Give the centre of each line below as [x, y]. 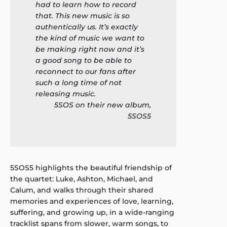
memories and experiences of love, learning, [92, 201]
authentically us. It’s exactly [87, 27]
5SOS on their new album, [103, 105]
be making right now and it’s [90, 49]
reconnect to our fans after [86, 71]
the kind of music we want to [90, 38]
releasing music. [66, 94]
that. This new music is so [83, 16]
